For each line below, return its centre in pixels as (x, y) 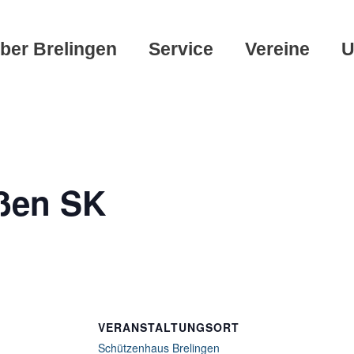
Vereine (277, 49)
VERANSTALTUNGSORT (169, 328)
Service (181, 49)
